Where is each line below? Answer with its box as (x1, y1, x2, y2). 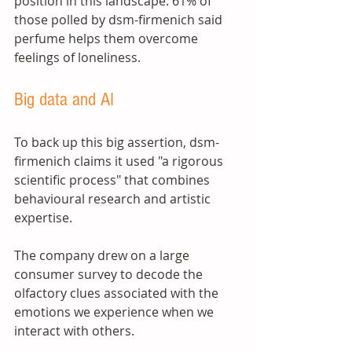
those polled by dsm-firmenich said (14, 11, 225, 28)
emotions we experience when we (14, 303, 217, 321)
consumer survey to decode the (14, 266, 206, 283)
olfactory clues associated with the (14, 284, 222, 302)
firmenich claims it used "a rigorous (14, 152, 226, 170)
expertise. (14, 209, 75, 226)
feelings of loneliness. (14, 49, 144, 66)
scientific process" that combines (14, 171, 213, 189)
